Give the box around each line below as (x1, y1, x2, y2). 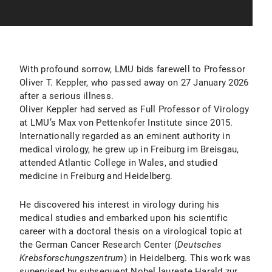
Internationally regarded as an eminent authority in (19, 131, 230, 141)
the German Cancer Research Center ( (19, 239, 177, 250)
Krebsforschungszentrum (19, 253, 124, 263)
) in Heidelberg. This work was (123, 253, 251, 263)
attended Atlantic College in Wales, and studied (19, 157, 217, 168)
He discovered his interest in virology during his (19, 199, 220, 210)
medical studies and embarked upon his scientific (19, 212, 228, 223)
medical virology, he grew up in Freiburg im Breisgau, (19, 144, 239, 155)
